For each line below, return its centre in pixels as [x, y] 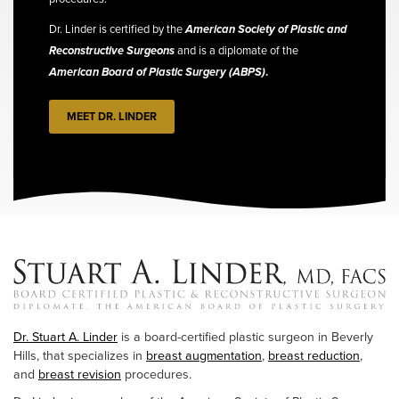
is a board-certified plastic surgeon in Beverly [245, 338]
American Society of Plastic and [266, 29]
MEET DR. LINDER [112, 117]
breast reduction [314, 356]
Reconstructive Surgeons [112, 51]
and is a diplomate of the [236, 51]
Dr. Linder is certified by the [117, 29]
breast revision [80, 375]
